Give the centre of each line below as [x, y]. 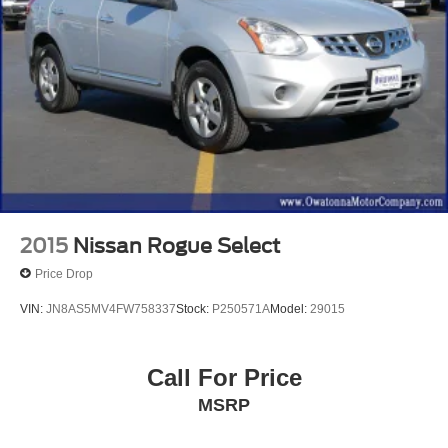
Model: [290, 308]
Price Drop [64, 273]
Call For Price [224, 377]
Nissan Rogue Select [176, 246]
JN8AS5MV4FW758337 [111, 308]
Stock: [194, 308]
